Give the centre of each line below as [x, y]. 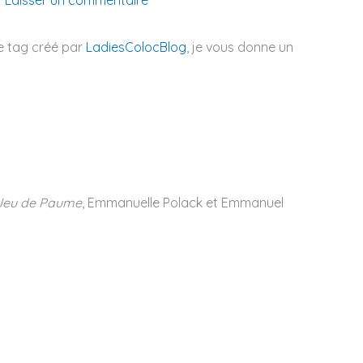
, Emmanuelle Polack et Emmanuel [182, 203]
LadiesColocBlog [136, 47]
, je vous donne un [239, 47]
